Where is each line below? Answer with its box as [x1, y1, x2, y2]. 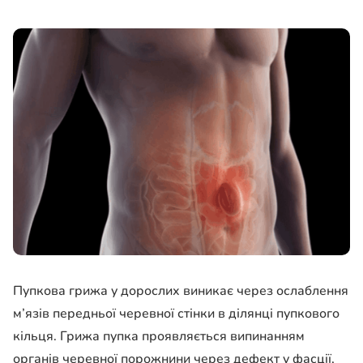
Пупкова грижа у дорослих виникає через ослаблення [13, 282, 348, 301]
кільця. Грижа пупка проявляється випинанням [13, 327, 305, 346]
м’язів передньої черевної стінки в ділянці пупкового [13, 305, 340, 323]
